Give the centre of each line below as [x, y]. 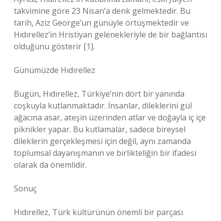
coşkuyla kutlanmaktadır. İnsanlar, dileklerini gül [103, 106]
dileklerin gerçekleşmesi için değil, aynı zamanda [102, 141]
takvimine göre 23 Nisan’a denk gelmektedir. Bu [102, 11]
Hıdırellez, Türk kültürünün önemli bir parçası [98, 212]
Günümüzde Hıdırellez [55, 70]
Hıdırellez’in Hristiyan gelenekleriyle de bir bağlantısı [110, 35]
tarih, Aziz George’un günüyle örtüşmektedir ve [101, 23]
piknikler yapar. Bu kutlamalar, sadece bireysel [100, 129]
